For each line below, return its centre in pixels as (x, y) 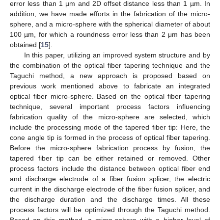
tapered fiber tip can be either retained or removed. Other (110, 158)
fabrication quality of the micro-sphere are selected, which (110, 117)
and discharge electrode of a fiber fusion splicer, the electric (110, 179)
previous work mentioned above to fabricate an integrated (110, 86)
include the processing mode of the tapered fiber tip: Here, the (110, 127)
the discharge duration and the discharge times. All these (110, 199)
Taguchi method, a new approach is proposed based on (110, 75)
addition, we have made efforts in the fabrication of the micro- (110, 14)
